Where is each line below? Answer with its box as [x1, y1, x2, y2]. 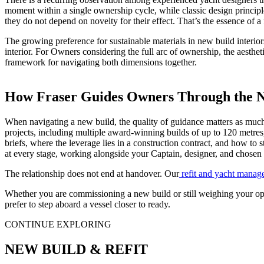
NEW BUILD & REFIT [5, 241, 148, 257]
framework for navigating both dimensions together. [5, 57, 197, 68]
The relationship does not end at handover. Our [5, 168, 179, 179]
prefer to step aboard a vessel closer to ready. [5, 199, 170, 209]
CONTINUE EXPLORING [5, 219, 111, 229]
